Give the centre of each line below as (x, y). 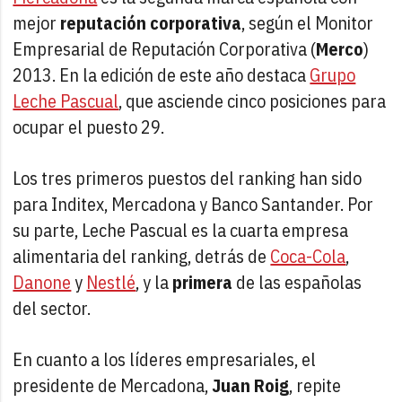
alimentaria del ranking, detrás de (142, 256)
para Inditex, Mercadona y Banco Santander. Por (193, 204)
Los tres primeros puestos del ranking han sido (188, 178)
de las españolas (297, 282)
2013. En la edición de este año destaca (162, 74)
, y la (154, 282)
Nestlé (111, 282)
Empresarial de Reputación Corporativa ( (165, 48)
